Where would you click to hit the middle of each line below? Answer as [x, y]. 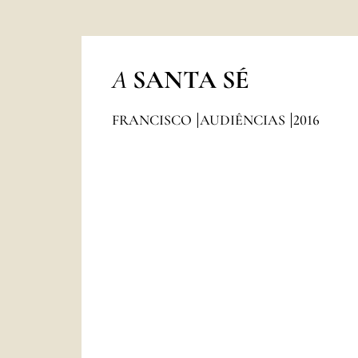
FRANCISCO [153, 120]
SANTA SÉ [191, 80]
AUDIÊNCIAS [244, 120]
